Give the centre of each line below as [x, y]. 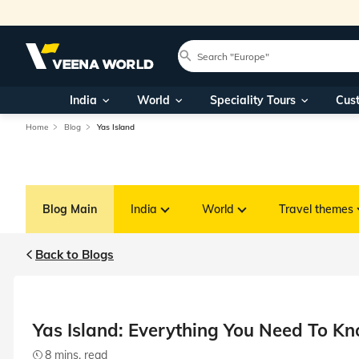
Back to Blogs [75, 254]
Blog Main [70, 209]
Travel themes [316, 209]
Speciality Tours [252, 100]
